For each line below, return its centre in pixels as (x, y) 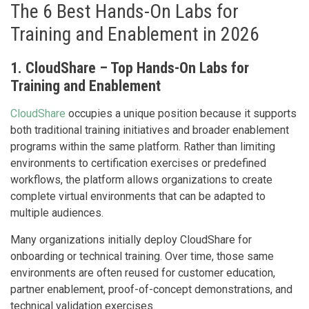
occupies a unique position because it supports (181, 113)
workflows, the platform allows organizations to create (141, 179)
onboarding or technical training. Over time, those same (142, 256)
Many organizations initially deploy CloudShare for (131, 239)
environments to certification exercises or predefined (138, 163)
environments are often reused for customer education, (143, 272)
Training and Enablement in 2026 (135, 34)
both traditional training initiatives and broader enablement (150, 130)
